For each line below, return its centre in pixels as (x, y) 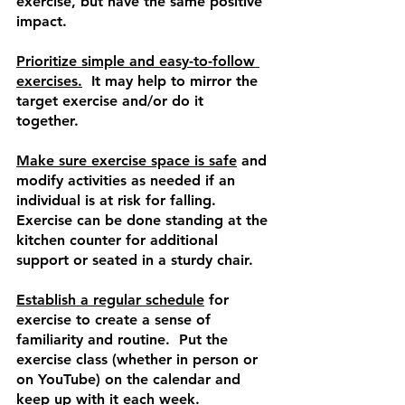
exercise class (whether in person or (139, 360)
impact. (42, 22)
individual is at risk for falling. (121, 201)
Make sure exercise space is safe (127, 161)
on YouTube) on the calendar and (131, 380)
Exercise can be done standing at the (144, 221)
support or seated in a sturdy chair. (137, 260)
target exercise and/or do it (112, 101)
